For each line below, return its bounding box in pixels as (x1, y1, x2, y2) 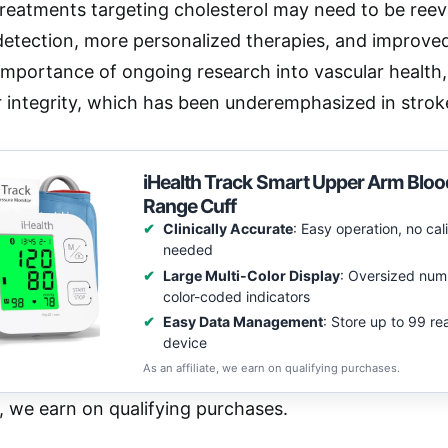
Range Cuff (143, 193, 237, 218)
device (162, 334, 207, 352)
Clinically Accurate (162, 219, 293, 237)
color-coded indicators (162, 287, 310, 305)
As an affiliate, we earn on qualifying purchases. (143, 360, 400, 375)
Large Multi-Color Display (162, 266, 340, 284)
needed (162, 240, 213, 258)
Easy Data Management (162, 313, 323, 331)
